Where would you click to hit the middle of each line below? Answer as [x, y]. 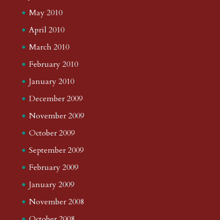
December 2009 [55, 98]
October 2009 [52, 133]
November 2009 [56, 116]
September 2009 [56, 150]
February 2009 [53, 167]
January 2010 [51, 81]
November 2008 [56, 202]
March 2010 [49, 47]
